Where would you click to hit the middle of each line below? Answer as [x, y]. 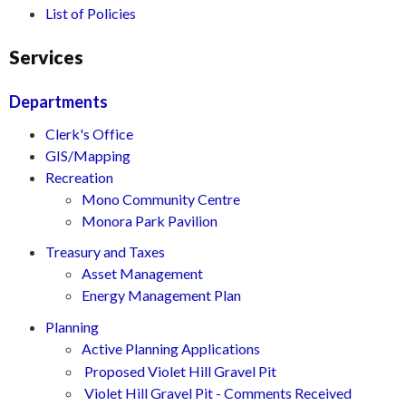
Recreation [79, 177]
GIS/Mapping [88, 155]
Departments [58, 101]
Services [46, 57]
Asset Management [142, 273]
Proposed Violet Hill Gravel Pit [180, 371]
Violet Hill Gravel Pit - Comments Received [218, 393]
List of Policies [91, 13]
